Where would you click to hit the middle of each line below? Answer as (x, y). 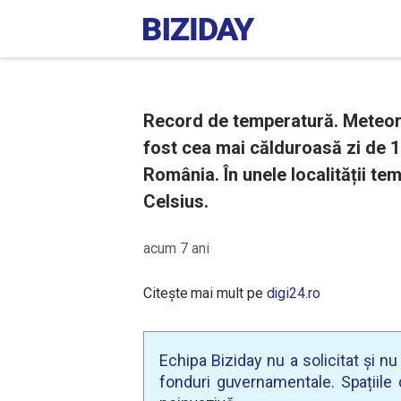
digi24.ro (293, 293)
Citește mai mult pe (205, 293)
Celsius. (176, 201)
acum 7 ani (176, 248)
